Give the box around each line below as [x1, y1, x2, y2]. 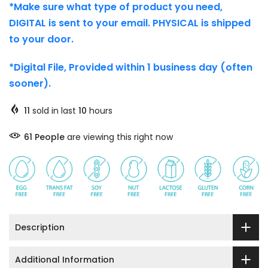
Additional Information [15, 253, 114, 266]
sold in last [30, 104, 78, 117]
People [37, 130, 67, 143]
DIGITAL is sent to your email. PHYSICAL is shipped [9, 16, 251, 30]
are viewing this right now [67, 130, 175, 143]
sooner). [9, 76, 51, 90]
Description [15, 221, 65, 233]
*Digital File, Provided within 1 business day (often [9, 60, 252, 74]
